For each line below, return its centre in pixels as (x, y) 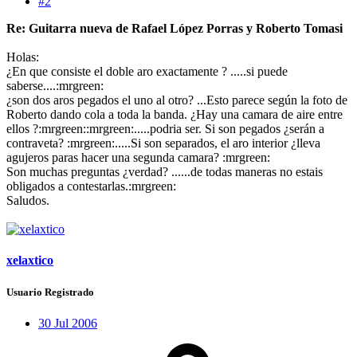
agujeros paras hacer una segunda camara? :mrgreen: (138, 158)
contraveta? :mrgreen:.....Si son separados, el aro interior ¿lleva (163, 143)
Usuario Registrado (50, 292)
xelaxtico (30, 261)
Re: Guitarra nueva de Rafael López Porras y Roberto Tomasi (175, 29)
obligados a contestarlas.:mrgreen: (91, 186)
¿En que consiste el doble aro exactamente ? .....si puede (147, 72)
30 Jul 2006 (68, 323)
